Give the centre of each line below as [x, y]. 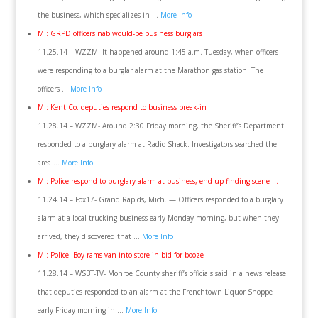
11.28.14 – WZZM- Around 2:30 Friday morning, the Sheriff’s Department [160, 126]
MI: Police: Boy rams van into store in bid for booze [120, 255]
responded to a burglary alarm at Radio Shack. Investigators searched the [157, 144]
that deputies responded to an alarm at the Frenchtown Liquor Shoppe [155, 292]
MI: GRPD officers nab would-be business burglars [120, 33]
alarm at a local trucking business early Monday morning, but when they [158, 218]
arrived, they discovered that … [89, 236]
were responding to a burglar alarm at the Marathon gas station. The [150, 70]
